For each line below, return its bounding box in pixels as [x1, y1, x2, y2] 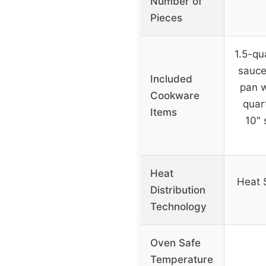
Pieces [150, 12, 182, 24]
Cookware [150, 90, 199, 102]
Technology [150, 201, 207, 213]
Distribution [150, 184, 205, 197]
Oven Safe [150, 237, 201, 249]
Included [150, 73, 192, 85]
